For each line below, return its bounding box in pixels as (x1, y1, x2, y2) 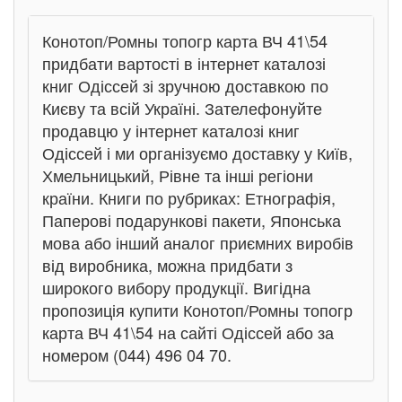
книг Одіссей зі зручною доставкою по (42, 74, 328, 97)
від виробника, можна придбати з (42, 253, 293, 276)
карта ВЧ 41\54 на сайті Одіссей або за (42, 320, 334, 344)
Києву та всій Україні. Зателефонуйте (42, 96, 322, 119)
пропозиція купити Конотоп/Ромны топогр (42, 298, 353, 321)
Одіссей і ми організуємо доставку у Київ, (42, 141, 353, 164)
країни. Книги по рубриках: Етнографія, (42, 186, 336, 209)
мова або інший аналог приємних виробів (42, 231, 354, 254)
